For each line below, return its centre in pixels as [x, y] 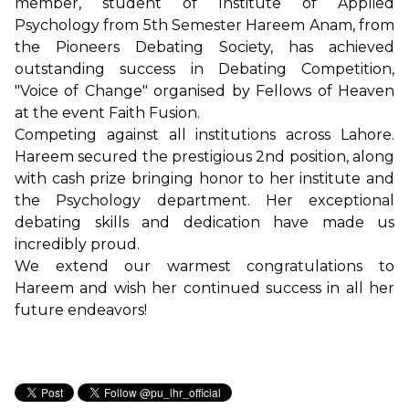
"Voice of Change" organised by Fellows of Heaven [204, 90]
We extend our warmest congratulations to [204, 266]
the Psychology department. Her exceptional [204, 200]
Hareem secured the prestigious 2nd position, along [204, 156]
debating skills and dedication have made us [204, 222]
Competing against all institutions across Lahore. [204, 134]
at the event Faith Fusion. [107, 112]
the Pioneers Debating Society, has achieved [204, 47]
